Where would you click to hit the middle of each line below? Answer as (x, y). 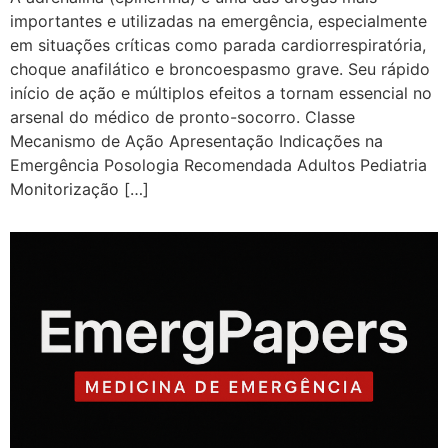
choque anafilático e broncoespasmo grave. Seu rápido (220, 69)
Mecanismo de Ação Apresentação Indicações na (196, 141)
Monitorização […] (79, 189)
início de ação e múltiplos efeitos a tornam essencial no (221, 93)
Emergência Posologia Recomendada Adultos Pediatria (218, 165)
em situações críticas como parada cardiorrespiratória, (218, 45)
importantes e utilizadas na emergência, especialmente (218, 21)
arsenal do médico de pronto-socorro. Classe (182, 117)
